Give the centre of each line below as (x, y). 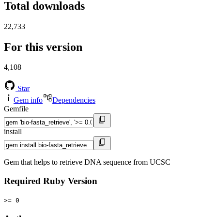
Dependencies (74, 100)
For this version (43, 47)
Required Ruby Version (51, 181)
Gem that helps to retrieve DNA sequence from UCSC (87, 162)
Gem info (28, 100)
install (13, 132)
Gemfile (16, 109)
